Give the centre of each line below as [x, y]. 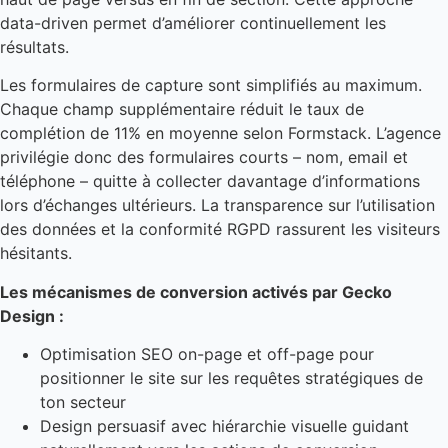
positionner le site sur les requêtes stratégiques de [231, 378]
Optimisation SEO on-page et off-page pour [207, 354]
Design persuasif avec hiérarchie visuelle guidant [224, 426]
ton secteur [83, 402]
